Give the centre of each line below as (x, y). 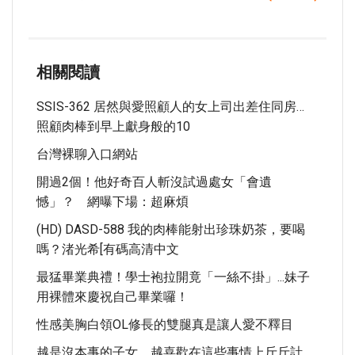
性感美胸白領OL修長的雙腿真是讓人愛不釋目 (165, 324)
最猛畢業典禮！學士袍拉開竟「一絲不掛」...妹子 (173, 277)
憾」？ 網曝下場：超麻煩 (113, 202)
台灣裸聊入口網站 (87, 154)
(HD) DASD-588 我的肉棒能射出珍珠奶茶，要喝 (171, 229)
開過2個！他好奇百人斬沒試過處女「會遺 (154, 182)
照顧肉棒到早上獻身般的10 (113, 126)
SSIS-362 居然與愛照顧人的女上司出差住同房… (170, 107)
